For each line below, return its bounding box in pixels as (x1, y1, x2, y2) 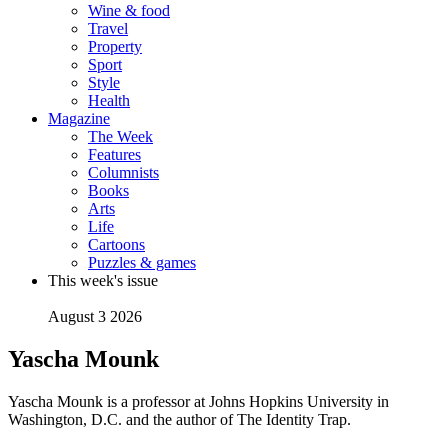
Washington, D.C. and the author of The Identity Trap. (8, 410, 351, 428)
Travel (88, 20, 128, 37)
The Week (88, 128, 153, 145)
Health (88, 92, 130, 109)
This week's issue (48, 272, 158, 289)
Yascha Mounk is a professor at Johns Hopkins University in (8, 392, 389, 410)
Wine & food (88, 2, 170, 19)
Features (88, 146, 141, 163)
